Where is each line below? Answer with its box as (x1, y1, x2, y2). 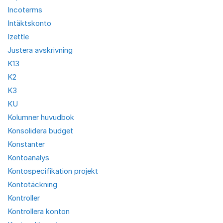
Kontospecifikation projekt (7, 166, 98, 176)
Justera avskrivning (7, 45, 73, 55)
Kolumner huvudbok (7, 112, 74, 122)
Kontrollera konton (7, 207, 70, 216)
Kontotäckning (7, 180, 57, 189)
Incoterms (7, 5, 42, 14)
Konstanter (7, 139, 45, 149)
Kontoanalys (7, 153, 49, 162)
